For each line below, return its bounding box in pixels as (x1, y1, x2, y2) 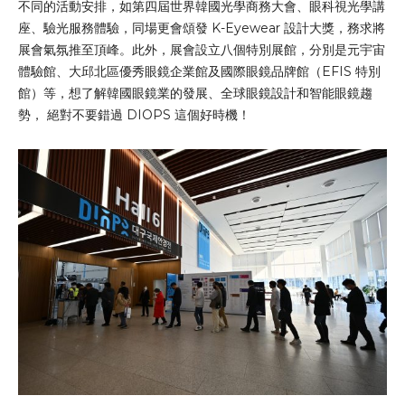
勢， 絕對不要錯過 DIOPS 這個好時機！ (18, 106, 250, 123)
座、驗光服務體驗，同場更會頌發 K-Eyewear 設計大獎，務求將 (18, 19, 385, 36)
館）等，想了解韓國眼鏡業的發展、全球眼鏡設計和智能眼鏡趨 (18, 84, 372, 101)
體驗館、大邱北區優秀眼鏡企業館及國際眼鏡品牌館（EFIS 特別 (18, 62, 381, 80)
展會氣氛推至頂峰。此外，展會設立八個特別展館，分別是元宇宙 (18, 41, 385, 58)
